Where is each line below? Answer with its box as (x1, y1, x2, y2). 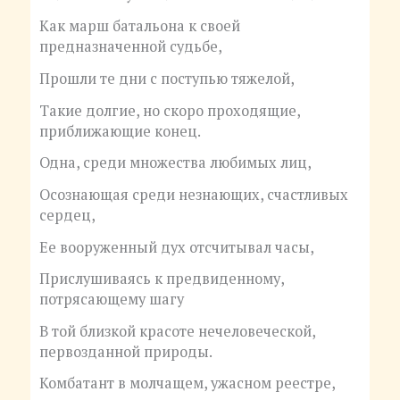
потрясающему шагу (38, 289, 184, 310)
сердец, (38, 204, 96, 225)
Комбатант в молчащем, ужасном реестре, (38, 373, 336, 394)
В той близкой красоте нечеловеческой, (38, 321, 315, 341)
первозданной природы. (38, 341, 212, 362)
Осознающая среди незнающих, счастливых (38, 184, 348, 204)
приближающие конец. (38, 121, 201, 141)
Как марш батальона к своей (38, 16, 240, 37)
